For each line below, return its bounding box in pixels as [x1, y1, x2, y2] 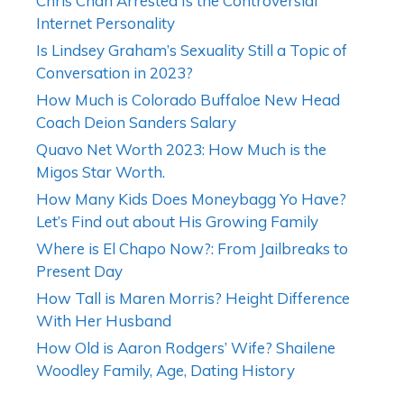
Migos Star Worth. [36, 162, 165, 181]
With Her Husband [36, 311, 171, 330]
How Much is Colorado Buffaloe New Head [36, 90, 340, 109]
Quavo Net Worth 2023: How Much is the [36, 140, 326, 159]
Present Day [36, 262, 123, 280]
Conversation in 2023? [36, 63, 193, 82]
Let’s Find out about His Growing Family [36, 212, 318, 231]
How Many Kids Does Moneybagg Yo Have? [36, 189, 346, 208]
